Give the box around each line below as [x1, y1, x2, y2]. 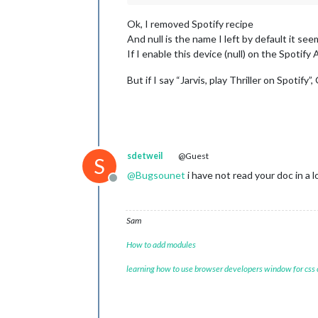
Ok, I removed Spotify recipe [127, 18, 253, 31]
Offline [112, 178, 147, 192]
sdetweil [127, 150, 163, 162]
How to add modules [126, 239, 196, 251]
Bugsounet [136, 169, 185, 182]
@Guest [177, 150, 209, 162]
